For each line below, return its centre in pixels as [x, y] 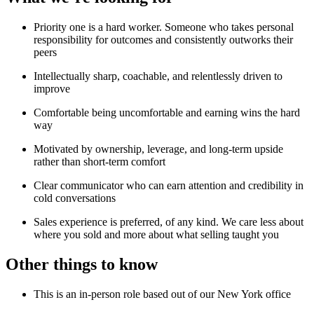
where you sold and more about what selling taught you [156, 235]
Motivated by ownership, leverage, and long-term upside [158, 149]
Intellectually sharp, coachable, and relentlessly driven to [158, 76]
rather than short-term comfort [100, 162]
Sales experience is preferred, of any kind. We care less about [169, 222]
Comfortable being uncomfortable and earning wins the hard [167, 113]
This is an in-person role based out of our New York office [162, 294]
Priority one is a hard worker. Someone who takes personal [164, 27]
